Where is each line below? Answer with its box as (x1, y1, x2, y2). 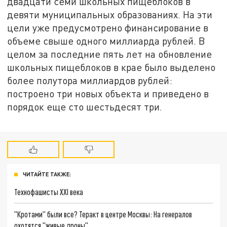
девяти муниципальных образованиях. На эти (7, 8, 213, 20)
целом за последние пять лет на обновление (7, 48, 212, 60)
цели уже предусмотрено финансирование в (7, 21, 209, 33)
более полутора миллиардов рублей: (7, 74, 173, 86)
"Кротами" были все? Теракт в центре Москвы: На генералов (14, 209, 193, 219)
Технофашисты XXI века (14, 187, 84, 197)
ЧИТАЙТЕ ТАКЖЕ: (23, 171, 71, 178)
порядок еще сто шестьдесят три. (7, 100, 163, 112)
